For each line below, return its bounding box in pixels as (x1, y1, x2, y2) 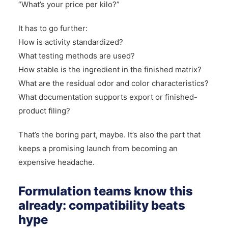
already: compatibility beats (18, 197, 185, 213)
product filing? (18, 105, 70, 116)
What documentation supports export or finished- (18, 92, 197, 102)
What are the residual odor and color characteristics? (18, 78, 209, 88)
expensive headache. (18, 157, 95, 167)
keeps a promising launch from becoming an (18, 143, 178, 153)
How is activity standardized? (18, 37, 123, 47)
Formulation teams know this (18, 183, 193, 198)
